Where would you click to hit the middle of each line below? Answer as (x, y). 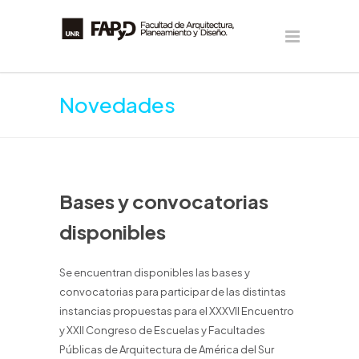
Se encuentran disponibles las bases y (155, 272)
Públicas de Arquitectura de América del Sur (167, 349)
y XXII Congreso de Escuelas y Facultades (162, 330)
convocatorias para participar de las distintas (173, 292)
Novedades (117, 105)
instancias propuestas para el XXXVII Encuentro (177, 311)
